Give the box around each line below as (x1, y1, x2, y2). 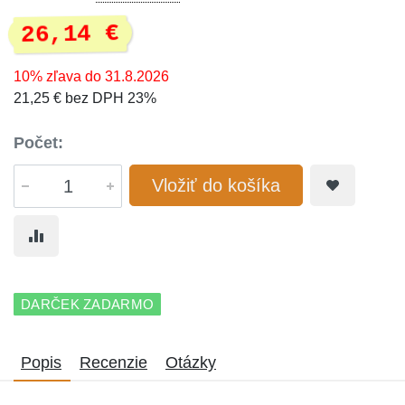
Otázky (165, 353, 216, 372)
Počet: (14, 134, 63, 152)
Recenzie (80, 353, 147, 372)
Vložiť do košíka (152, 175, 280, 195)
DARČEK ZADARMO (21, 297, 155, 312)
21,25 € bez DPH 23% (14, 90, 156, 106)
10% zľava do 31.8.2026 (14, 69, 169, 84)
